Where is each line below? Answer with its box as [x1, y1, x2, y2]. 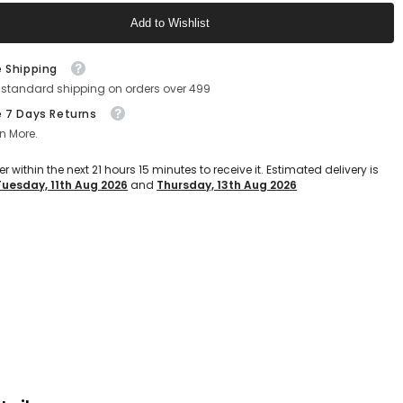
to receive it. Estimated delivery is [197, 162, 380, 178]
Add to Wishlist [130, 16, 210, 31]
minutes [149, 162, 198, 178]
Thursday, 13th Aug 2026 [157, 177, 298, 193]
